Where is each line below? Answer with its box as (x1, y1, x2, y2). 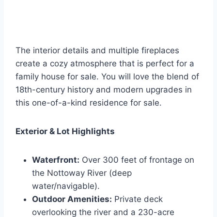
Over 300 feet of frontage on (79, 155, 194, 165)
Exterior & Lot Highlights (15, 126, 115, 137)
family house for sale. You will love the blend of (15, 72, 199, 82)
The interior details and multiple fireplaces (15, 46, 179, 56)
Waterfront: (32, 155, 79, 165)
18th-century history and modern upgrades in (15, 85, 192, 95)
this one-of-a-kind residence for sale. (15, 98, 162, 108)
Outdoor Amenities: (32, 194, 112, 204)
